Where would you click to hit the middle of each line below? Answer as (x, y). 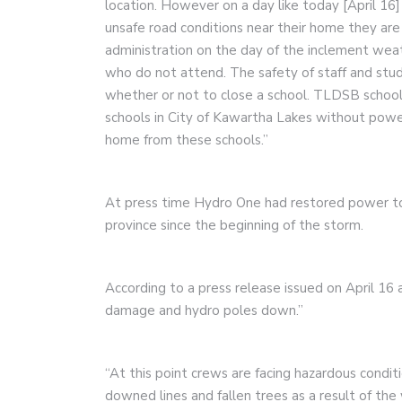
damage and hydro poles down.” (204, 310)
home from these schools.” (187, 140)
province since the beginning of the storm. (234, 225)
